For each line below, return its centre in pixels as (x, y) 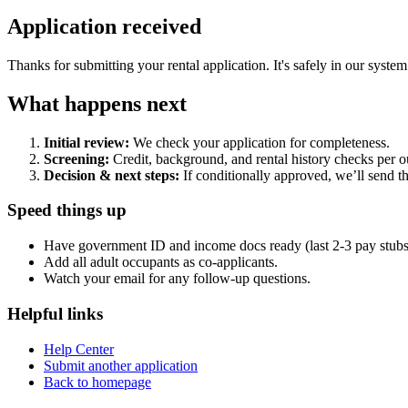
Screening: (76, 158)
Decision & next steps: (112, 175)
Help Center (79, 349)
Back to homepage (97, 382)
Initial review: (87, 142)
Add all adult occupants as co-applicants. (161, 262)
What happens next (97, 103)
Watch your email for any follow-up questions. (177, 279)
